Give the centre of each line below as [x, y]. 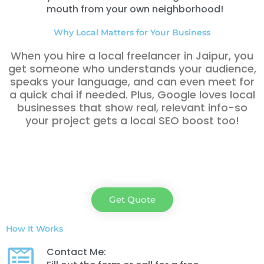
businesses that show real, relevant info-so [132, 108]
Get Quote [132, 199]
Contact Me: [76, 252]
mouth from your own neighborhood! [135, 9]
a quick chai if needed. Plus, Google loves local [132, 95]
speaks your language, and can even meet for [132, 82]
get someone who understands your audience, [132, 69]
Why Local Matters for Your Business [132, 33]
